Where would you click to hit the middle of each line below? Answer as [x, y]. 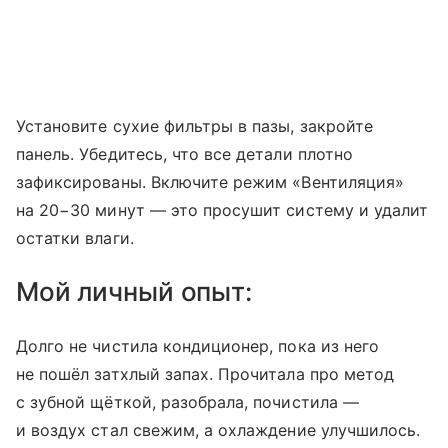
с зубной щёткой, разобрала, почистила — [187, 402]
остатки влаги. [75, 238]
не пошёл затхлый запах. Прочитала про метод [205, 374]
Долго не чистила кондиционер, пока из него [198, 346]
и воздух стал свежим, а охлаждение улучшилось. [218, 430]
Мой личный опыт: [134, 292]
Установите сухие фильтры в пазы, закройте [194, 126]
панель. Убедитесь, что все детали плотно [184, 154]
